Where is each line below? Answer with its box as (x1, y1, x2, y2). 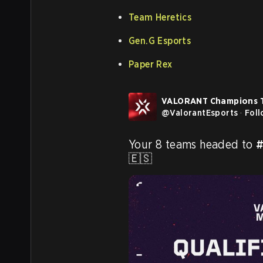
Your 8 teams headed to (129, 137, 257, 151)
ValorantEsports (170, 107, 238, 118)
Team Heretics (129, 11, 192, 23)
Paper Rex (129, 58, 173, 70)
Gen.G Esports (129, 35, 191, 46)
